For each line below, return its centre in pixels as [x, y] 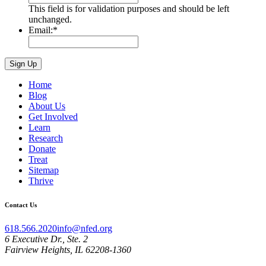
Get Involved [53, 117]
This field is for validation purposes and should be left [129, 9]
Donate [42, 149]
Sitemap [44, 170]
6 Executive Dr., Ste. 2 [46, 239]
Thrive [41, 181]
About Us [47, 106]
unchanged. [50, 20]
